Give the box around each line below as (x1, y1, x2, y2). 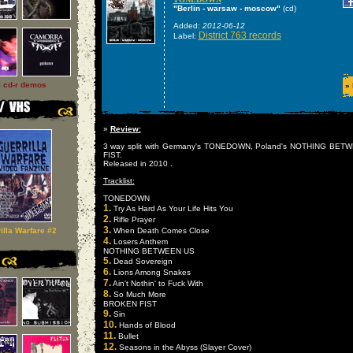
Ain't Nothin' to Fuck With (110, 279, 203, 288)
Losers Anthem (110, 237, 168, 246)
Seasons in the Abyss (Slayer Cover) (116, 343, 251, 351)
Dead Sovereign (110, 257, 173, 266)
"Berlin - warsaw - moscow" (173, 4, 281, 13)
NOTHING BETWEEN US (102, 247, 195, 255)
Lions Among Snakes (110, 268, 191, 277)
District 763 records (198, 30, 281, 41)
